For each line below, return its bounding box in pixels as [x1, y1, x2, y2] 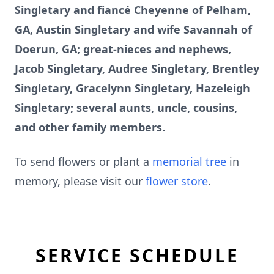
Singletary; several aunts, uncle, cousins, [15, 100, 237, 115]
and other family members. [15, 120, 165, 135]
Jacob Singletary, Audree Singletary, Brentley [15, 61, 259, 76]
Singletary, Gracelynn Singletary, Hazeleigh [15, 81, 250, 95]
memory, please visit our [15, 174, 146, 188]
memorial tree [152, 154, 226, 169]
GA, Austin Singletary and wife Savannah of [15, 22, 252, 37]
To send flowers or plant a [15, 154, 152, 169]
